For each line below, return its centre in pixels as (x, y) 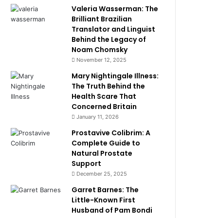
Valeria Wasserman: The (115, 9)
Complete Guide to (106, 143)
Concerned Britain (104, 107)
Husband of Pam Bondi (112, 210)
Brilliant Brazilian (102, 19)
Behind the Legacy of (109, 39)
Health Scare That (104, 96)
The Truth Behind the (109, 86)
